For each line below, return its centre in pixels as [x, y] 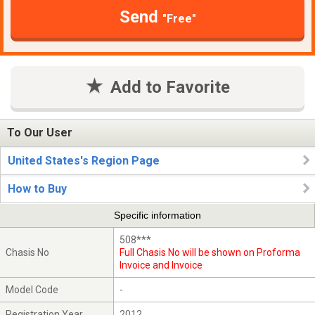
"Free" [179, 18]
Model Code [32, 289]
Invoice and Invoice [161, 265]
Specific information [157, 216]
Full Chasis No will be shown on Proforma [210, 252]
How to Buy [37, 189]
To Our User [40, 133]
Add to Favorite [170, 87]
